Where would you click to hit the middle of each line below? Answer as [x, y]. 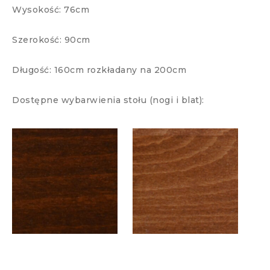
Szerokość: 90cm [51, 40]
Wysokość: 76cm [51, 10]
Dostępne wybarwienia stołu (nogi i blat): [108, 100]
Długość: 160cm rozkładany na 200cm [99, 70]
